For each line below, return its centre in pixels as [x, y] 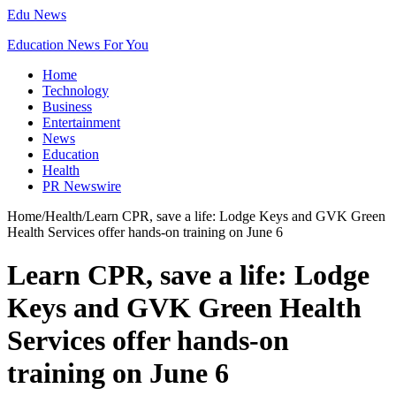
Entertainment [81, 122]
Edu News [37, 15]
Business [67, 107]
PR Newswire [82, 186]
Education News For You [78, 45]
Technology [76, 91]
